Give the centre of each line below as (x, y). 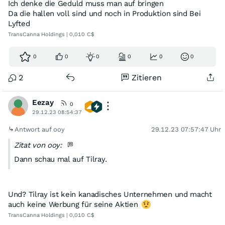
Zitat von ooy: (39, 145)
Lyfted (19, 24)
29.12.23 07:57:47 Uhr (186, 129)
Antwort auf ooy (41, 129)
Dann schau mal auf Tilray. (61, 159)
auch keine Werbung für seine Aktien (74, 204)
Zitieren (147, 78)
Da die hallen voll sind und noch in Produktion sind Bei (104, 14)
